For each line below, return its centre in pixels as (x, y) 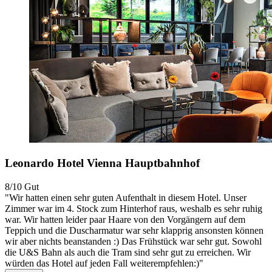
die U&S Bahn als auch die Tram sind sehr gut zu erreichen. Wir (128, 252)
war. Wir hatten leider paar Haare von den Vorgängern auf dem (125, 219)
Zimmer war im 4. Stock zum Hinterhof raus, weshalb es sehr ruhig (134, 208)
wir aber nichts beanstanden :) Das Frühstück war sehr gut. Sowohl (133, 241)
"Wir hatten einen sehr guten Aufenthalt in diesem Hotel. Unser (126, 197)
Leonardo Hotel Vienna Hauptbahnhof (102, 163)
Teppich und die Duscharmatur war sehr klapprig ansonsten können (134, 230)
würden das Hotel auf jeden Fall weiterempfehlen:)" (104, 263)
